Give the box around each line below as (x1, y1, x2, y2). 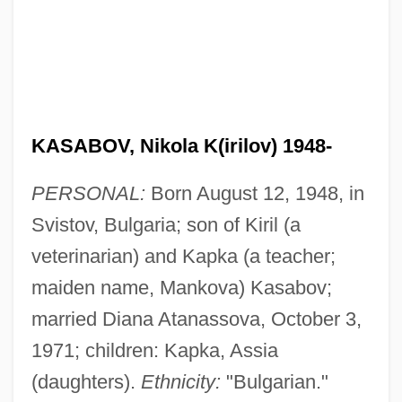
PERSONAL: (31, 181, 145, 205)
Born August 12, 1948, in (144, 181, 364, 205)
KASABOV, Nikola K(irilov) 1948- (31, 134, 332, 157)
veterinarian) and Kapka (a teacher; (31, 244, 336, 267)
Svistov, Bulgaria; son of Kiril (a (31, 213, 301, 236)
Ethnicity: (140, 370, 221, 393)
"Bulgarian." (220, 370, 328, 393)
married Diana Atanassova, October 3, (31, 307, 362, 330)
